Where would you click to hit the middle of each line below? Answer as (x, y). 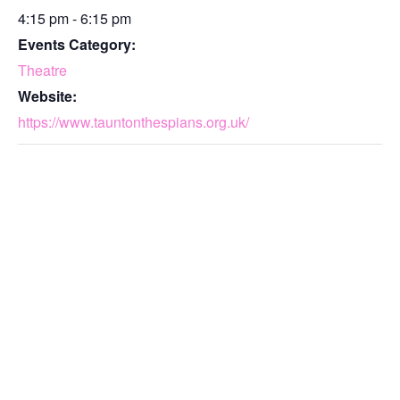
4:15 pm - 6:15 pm (75, 18)
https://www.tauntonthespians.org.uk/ (133, 121)
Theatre (42, 70)
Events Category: (77, 44)
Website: (47, 96)
